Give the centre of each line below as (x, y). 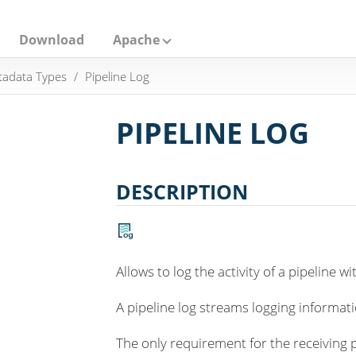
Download (52, 40)
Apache (136, 40)
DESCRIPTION (182, 192)
